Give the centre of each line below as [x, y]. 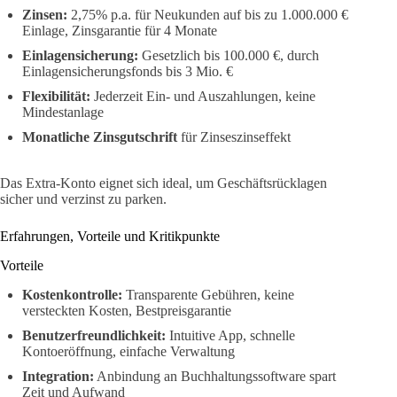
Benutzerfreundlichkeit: [94, 335]
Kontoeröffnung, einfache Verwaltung [128, 351]
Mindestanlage [63, 112]
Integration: [58, 376]
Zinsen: [45, 15]
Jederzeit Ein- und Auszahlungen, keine [203, 96]
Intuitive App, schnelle [230, 335]
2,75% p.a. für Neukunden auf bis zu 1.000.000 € [208, 15]
